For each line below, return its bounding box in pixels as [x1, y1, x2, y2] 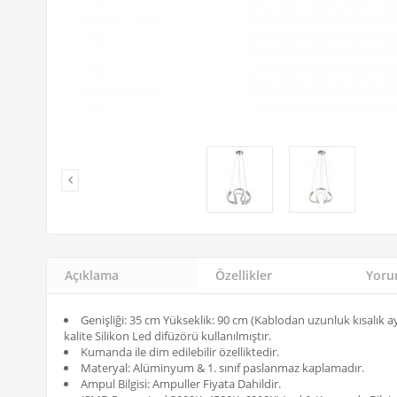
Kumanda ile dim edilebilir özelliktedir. [81, 343, 279, 360]
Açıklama [65, 266, 119, 284]
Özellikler [215, 266, 272, 284]
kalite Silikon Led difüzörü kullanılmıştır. [64, 327, 271, 344]
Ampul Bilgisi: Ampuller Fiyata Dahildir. [81, 375, 281, 392]
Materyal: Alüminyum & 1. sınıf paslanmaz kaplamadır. [81, 359, 364, 376]
